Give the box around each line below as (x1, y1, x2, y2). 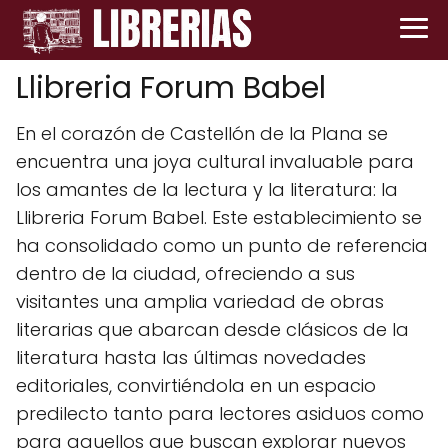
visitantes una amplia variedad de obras (16, 289, 384, 314)
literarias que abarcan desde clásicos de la (16, 317, 409, 342)
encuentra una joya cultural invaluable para (16, 149, 414, 174)
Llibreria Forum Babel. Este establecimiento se (16, 205, 422, 230)
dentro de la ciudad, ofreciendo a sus (16, 261, 355, 286)
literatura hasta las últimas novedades (16, 345, 366, 370)
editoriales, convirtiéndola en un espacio (16, 373, 376, 398)
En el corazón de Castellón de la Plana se (16, 121, 388, 146)
